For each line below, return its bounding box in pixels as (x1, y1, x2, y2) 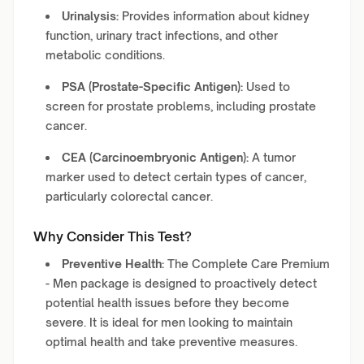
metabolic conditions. (45, 48, 165, 62)
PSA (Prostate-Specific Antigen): (62, 80, 243, 93)
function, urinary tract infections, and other (45, 28, 278, 42)
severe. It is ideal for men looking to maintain (45, 315, 292, 329)
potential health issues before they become (45, 296, 289, 310)
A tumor (249, 150, 296, 164)
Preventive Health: (62, 257, 164, 271)
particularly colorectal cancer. (45, 189, 213, 203)
